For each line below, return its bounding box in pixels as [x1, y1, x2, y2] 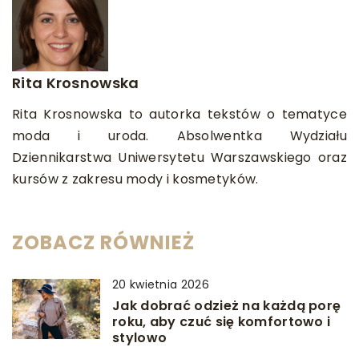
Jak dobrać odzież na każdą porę [112, 296, 341, 315]
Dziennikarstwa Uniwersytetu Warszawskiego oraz [12, 148, 347, 167]
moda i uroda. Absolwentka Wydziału [12, 127, 347, 145]
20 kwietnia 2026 [112, 276, 209, 292]
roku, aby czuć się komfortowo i [112, 313, 331, 331]
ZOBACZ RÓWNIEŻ [12, 229, 195, 256]
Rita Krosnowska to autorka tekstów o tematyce [12, 105, 347, 123]
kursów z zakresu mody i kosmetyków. [12, 170, 259, 188]
